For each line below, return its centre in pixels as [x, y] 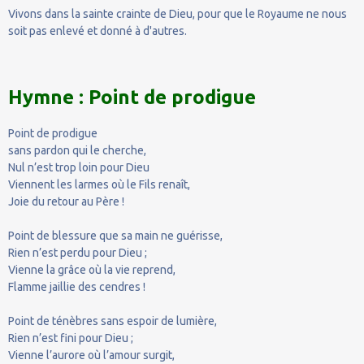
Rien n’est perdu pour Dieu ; [78, 252]
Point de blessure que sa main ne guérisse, [115, 235]
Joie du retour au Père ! [66, 201]
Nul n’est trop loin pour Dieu [79, 167]
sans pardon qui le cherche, [77, 150]
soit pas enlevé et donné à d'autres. [97, 30]
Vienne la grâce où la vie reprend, [92, 269]
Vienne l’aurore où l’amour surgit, [91, 355]
